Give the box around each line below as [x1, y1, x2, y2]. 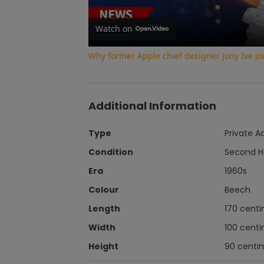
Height [88, 240, 118, 252]
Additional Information [88, 98, 216, 113]
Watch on [95, 22, 133, 34]
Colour [88, 183, 119, 196]
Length [88, 202, 120, 214]
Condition [88, 146, 133, 158]
